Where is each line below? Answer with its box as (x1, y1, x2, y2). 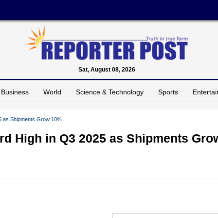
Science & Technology (76, 88, 144, 96)
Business (1, 88, 29, 96)
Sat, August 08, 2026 (78, 66, 135, 73)
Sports (158, 88, 178, 96)
